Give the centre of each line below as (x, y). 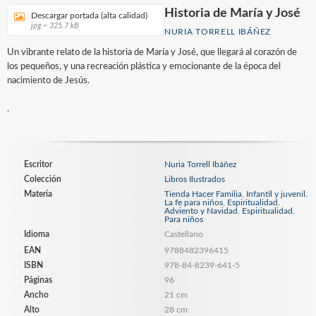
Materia (38, 194)
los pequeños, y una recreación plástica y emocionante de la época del (144, 66)
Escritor (38, 164)
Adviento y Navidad (201, 211)
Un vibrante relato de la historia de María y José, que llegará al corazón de (152, 52)
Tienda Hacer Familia (203, 194)
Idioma (37, 234)
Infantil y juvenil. (276, 194)
